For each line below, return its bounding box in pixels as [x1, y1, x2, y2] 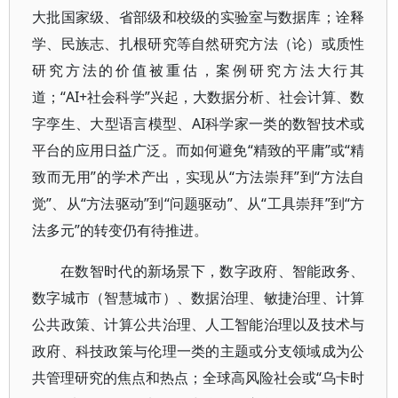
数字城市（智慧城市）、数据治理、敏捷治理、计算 [32, 288, 365, 307]
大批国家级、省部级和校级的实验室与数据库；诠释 [32, 7, 365, 27]
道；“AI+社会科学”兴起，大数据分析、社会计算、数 [32, 87, 365, 107]
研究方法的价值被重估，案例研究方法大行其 [32, 60, 365, 80]
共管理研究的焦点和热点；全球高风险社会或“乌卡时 [32, 368, 365, 387]
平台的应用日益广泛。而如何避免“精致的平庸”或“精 [32, 140, 365, 160]
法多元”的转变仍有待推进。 [32, 220, 208, 240]
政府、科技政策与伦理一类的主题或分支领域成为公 [32, 341, 365, 361]
